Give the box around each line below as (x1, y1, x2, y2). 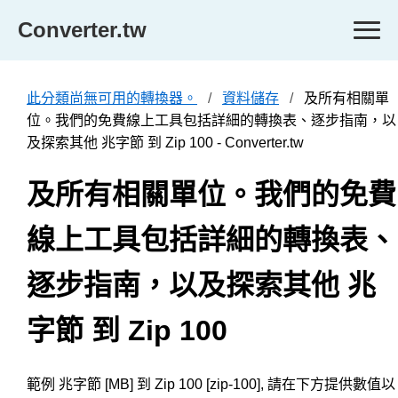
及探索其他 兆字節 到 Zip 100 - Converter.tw (27, 135, 304, 150)
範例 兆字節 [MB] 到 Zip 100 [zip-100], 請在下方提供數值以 (27, 376, 395, 392)
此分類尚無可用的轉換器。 (27, 91, 197, 106)
